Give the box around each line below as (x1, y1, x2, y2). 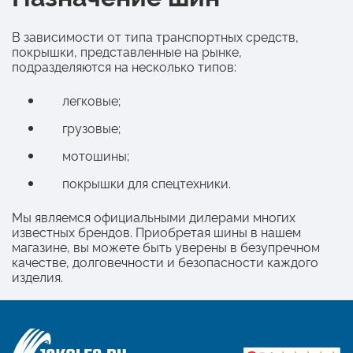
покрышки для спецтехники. (62, 173, 231, 191)
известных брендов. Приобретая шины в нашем (12, 222, 301, 240)
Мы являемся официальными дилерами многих (12, 207, 295, 225)
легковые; (62, 91, 121, 109)
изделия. (12, 267, 63, 285)
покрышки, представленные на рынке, (12, 42, 242, 60)
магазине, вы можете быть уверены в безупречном (12, 237, 320, 255)
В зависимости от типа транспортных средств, (12, 27, 299, 45)
